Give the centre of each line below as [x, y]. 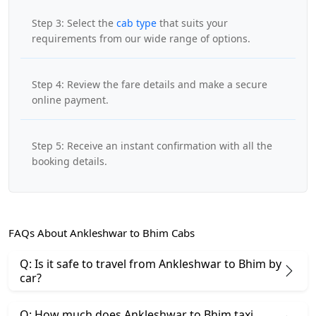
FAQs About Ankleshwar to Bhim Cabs [102, 233]
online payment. [70, 100]
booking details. [69, 162]
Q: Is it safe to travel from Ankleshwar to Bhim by [151, 264]
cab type [136, 23]
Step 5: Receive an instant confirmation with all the [152, 146]
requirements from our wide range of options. [141, 39]
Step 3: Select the [74, 23]
